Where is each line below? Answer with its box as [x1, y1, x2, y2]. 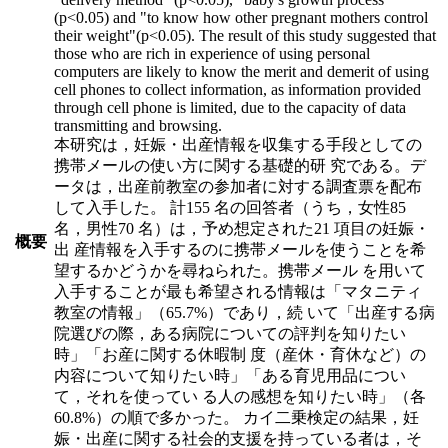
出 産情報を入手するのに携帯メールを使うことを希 [54, 240, 426, 258]
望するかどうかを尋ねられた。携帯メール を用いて [54, 261, 426, 279]
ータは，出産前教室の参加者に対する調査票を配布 [54, 177, 422, 195]
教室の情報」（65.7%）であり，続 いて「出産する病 [54, 303, 435, 321]
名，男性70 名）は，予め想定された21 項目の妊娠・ [54, 219, 430, 237]
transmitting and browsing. [54, 116, 222, 134]
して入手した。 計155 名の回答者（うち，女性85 [54, 198, 406, 216]
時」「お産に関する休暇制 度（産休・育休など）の [54, 345, 426, 363]
